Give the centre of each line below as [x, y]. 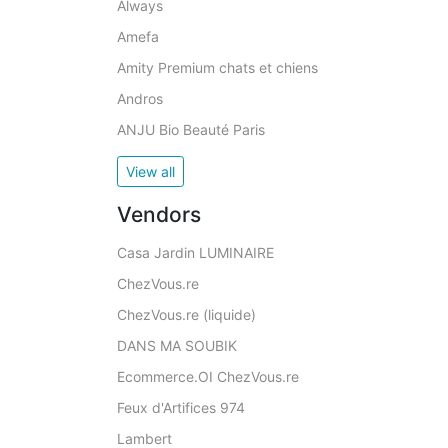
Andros [140, 98]
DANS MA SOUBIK [177, 345]
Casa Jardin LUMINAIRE [195, 252]
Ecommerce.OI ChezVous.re [208, 376]
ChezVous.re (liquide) [186, 314]
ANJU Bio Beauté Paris [191, 129]
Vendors [159, 214]
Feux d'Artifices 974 [181, 407]
